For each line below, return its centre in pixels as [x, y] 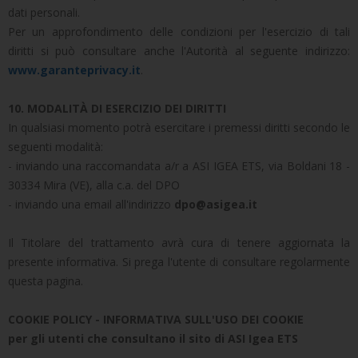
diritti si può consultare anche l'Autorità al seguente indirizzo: [179, 51]
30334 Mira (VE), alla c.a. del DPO [94, 185]
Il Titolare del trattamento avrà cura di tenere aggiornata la [179, 243]
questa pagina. [46, 281]
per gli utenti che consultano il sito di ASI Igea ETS [153, 338]
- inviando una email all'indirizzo [91, 204]
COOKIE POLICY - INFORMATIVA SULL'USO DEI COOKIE [156, 319]
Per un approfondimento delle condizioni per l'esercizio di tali [179, 32]
